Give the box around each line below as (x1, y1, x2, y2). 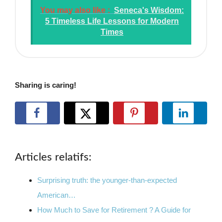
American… (37, 191, 76, 200)
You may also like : (40, 6, 110, 15)
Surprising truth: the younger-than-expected (37, 176, 177, 185)
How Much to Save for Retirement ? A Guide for (37, 206, 191, 215)
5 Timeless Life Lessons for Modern (45, 17, 179, 26)
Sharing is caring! (15, 81, 76, 90)
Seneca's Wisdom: (114, 6, 184, 15)
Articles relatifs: (15, 152, 92, 163)
